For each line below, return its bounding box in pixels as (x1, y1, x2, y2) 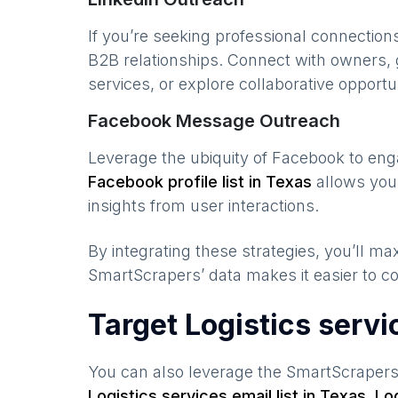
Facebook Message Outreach (88, 110, 340, 131)
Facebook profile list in (88, 172, 266, 191)
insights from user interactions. (88, 196, 319, 215)
